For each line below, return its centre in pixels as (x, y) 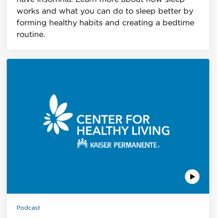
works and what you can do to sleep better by (105, 11)
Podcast (29, 208)
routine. (31, 35)
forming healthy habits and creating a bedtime (106, 23)
